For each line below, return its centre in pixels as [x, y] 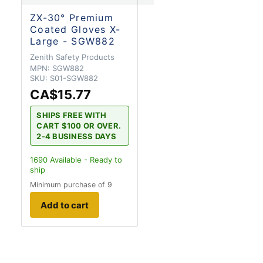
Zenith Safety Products [72, 57]
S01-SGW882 [74, 78]
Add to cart [65, 205]
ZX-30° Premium [72, 17]
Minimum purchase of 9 [71, 185]
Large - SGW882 [73, 41]
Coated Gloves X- [75, 29]
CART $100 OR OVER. [79, 126]
